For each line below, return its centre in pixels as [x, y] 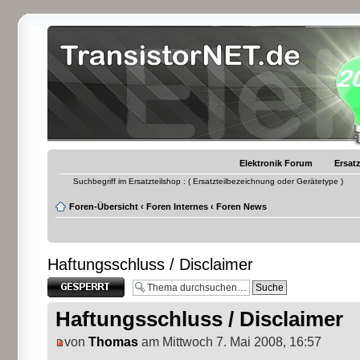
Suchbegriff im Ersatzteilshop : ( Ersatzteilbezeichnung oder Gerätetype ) [208, 181]
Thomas [113, 342]
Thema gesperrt [79, 282]
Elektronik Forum [276, 163]
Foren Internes [177, 207]
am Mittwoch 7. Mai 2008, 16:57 [230, 342]
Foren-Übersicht [104, 207]
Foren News [241, 207]
